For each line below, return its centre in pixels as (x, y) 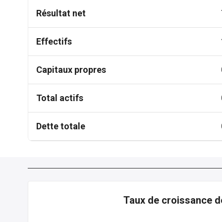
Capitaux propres (71, 70)
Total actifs (60, 98)
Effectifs (54, 41)
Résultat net (61, 13)
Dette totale (61, 126)
